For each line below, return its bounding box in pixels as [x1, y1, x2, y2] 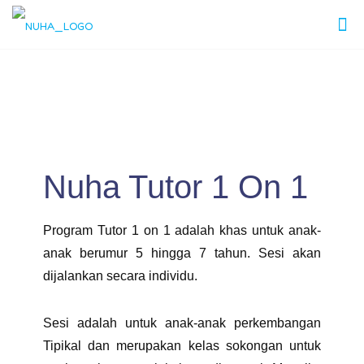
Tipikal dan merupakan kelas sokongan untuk [43, 339, 321, 353]
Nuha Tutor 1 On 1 [43, 169, 308, 205]
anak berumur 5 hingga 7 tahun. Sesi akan [43, 246, 321, 260]
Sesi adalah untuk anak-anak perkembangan [43, 316, 321, 330]
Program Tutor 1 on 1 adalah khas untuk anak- [43, 223, 321, 237]
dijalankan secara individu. [43, 269, 197, 283]
